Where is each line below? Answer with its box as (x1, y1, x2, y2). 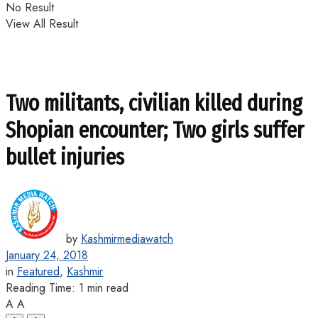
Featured (17, 263, 60, 280)
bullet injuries (6, 143, 124, 171)
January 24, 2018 (6, 246, 88, 263)
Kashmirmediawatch (81, 230, 173, 247)
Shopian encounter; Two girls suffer (6, 116, 304, 144)
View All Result (6, 16, 78, 32)
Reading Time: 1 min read (6, 279, 128, 296)
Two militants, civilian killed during (6, 89, 302, 117)
